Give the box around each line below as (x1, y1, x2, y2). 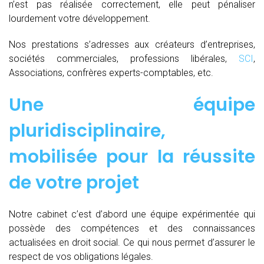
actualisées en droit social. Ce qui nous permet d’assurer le (9, 236, 255, 248)
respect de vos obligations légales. (9, 250, 153, 262)
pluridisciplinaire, (9, 118, 166, 143)
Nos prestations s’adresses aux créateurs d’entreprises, (9, 38, 255, 50)
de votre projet (9, 170, 139, 195)
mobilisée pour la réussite (9, 144, 255, 169)
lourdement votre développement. (9, 12, 150, 24)
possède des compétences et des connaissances (9, 222, 255, 234)
